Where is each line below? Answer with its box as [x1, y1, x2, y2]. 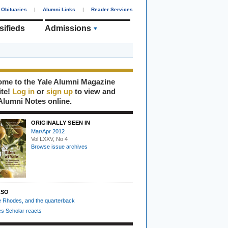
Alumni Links [43, 7, 75, 12]
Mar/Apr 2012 [31, 128, 65, 134]
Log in [12, 87, 35, 96]
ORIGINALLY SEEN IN [31, 120, 91, 126]
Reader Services [91, 7, 133, 12]
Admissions [45, 24, 91, 33]
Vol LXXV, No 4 [31, 136, 68, 142]
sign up [46, 87, 73, 96]
